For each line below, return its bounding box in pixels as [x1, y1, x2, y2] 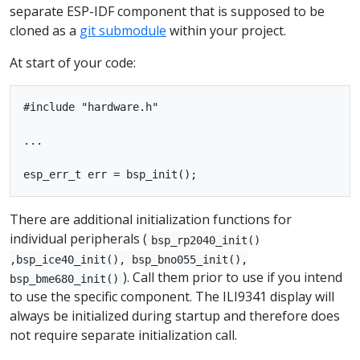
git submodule [80, 22, 166, 40]
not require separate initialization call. [10, 326, 237, 345]
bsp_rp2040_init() [151, 233, 261, 247]
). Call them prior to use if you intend [123, 268, 343, 287]
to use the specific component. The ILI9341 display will [10, 288, 334, 306]
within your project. [166, 22, 286, 40]
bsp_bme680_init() [10, 272, 119, 285]
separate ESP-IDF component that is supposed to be [10, 2, 325, 21]
